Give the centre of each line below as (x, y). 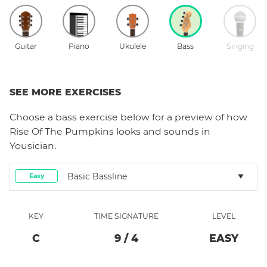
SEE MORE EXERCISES (65, 92)
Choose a (32, 117)
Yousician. (33, 145)
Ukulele (132, 46)
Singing (240, 46)
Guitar (26, 46)
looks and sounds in (162, 131)
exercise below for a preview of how (162, 117)
